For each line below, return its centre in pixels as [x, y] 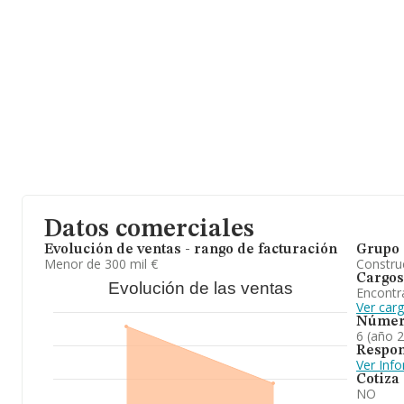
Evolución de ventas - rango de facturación [191, 250]
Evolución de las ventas [200, 288]
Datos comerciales [149, 230]
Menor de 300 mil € [101, 264]
